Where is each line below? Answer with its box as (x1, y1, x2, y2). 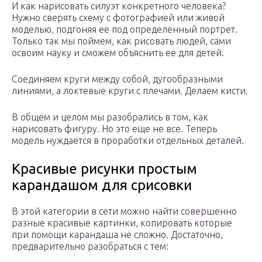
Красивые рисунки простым (12, 161, 197, 177)
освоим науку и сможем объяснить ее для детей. (12, 47, 224, 58)
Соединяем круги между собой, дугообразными (12, 74, 223, 85)
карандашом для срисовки (12, 177, 192, 194)
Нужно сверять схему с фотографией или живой (12, 12, 225, 23)
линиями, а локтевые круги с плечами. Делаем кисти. (12, 85, 248, 96)
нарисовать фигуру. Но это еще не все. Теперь (12, 123, 217, 135)
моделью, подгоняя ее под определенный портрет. (12, 24, 237, 35)
